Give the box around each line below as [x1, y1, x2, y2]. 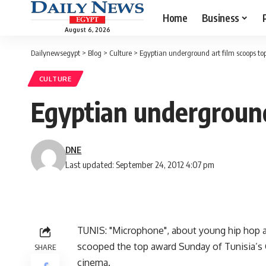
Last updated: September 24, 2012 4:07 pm [65, 159, 215, 170]
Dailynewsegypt [31, 48, 80, 58]
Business [201, 11, 239, 24]
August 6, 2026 [64, 26, 110, 33]
